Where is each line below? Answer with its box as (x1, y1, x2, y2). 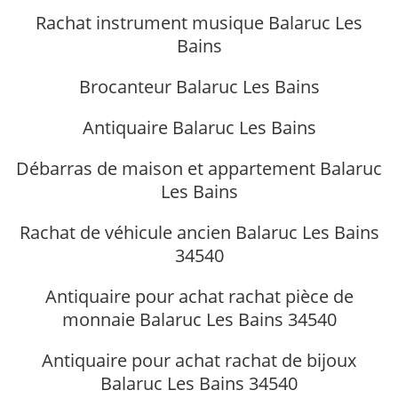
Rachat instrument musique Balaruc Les (36, 10, 362, 35)
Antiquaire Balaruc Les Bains (82, 115, 316, 139)
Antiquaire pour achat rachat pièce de (44, 283, 354, 308)
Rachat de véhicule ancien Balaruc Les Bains (19, 219, 379, 244)
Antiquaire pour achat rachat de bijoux (42, 347, 356, 372)
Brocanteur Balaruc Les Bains (78, 74, 320, 99)
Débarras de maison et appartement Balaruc (16, 155, 382, 180)
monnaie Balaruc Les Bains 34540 (61, 306, 337, 331)
